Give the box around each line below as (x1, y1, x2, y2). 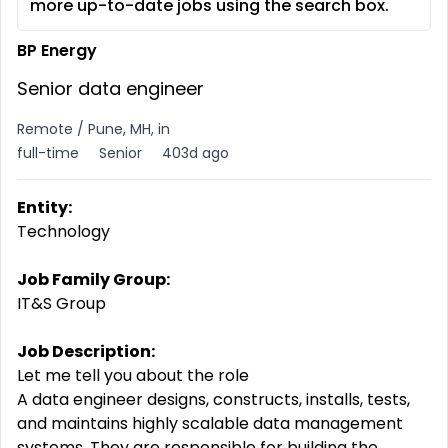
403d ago (162, 143, 229, 163)
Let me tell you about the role (17, 364, 249, 387)
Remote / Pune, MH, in (17, 119, 170, 139)
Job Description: (17, 340, 155, 363)
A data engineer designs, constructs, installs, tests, (17, 388, 410, 411)
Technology (17, 220, 110, 243)
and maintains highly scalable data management (17, 412, 403, 435)
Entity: (17, 196, 72, 219)
